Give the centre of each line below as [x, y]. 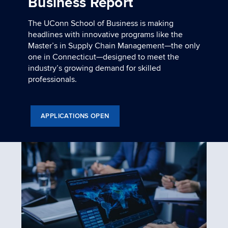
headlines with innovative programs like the [105, 35]
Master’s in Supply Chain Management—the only [114, 46]
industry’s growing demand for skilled [94, 68]
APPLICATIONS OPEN [75, 116]
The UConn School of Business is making [101, 24]
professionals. [52, 80]
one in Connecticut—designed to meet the [104, 57]
